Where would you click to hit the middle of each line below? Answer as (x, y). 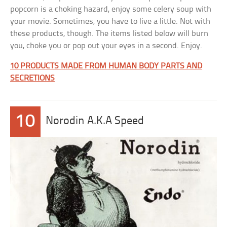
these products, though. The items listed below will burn (109, 34)
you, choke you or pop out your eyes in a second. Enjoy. (106, 46)
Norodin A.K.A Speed (95, 121)
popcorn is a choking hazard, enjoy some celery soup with (111, 9)
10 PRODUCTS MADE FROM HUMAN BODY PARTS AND (106, 66)
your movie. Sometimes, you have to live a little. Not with (110, 22)
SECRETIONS (33, 78)
